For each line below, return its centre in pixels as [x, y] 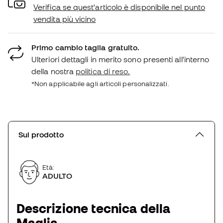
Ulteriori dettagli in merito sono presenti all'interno [120, 59]
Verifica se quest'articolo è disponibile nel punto [119, 7]
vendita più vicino [65, 19]
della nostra [54, 71]
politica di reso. [103, 71]
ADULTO [57, 176]
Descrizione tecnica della [93, 208]
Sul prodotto [41, 134]
